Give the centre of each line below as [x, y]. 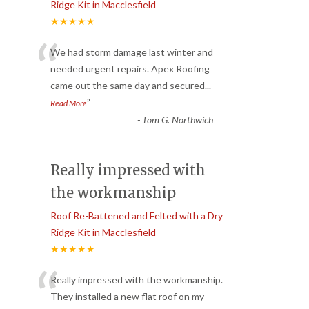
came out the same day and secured [128, 85]
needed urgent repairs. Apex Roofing [130, 68]
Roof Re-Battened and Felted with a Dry [137, 215]
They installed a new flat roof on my [127, 296]
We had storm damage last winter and [132, 52]
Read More [69, 103]
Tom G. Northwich [177, 119]
